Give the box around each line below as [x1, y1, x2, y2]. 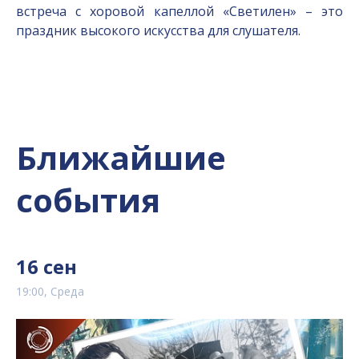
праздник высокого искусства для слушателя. [16, 22, 301, 39]
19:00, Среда [16, 284, 84, 299]
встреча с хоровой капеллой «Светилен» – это [16, 2, 343, 20]
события [16, 178, 160, 222]
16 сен [16, 253, 77, 280]
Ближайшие [16, 135, 226, 179]
